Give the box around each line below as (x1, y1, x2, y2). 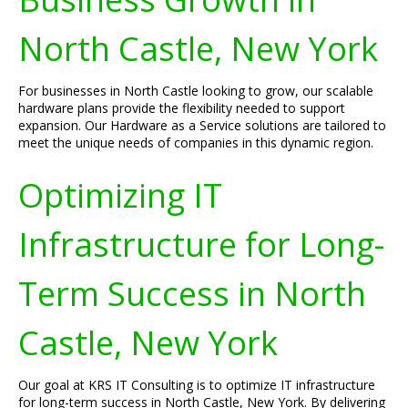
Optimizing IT (18, 172, 222, 218)
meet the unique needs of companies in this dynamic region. (18, 134, 373, 151)
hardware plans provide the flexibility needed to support (18, 99, 345, 117)
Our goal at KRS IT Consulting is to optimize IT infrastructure (18, 376, 375, 393)
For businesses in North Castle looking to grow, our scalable (18, 82, 373, 99)
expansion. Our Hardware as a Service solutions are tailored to (18, 117, 386, 134)
